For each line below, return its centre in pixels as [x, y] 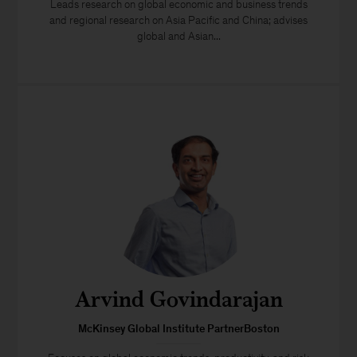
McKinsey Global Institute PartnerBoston [178, 328]
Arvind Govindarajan [178, 298]
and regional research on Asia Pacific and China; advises [178, 20]
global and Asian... [178, 36]
